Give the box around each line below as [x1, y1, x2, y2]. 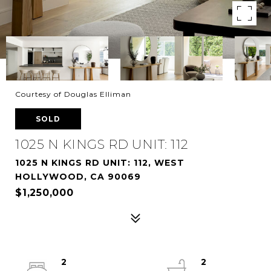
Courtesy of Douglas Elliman [15, 90, 131, 99]
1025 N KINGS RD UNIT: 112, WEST [15, 157, 184, 168]
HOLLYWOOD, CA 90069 [15, 171, 141, 182]
